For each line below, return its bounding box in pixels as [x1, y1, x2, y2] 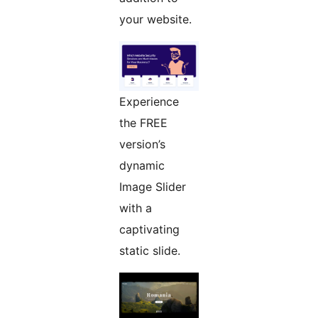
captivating [119, 221, 180, 236]
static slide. [119, 243, 180, 258]
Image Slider [119, 179, 186, 194]
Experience [119, 94, 179, 109]
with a [119, 200, 152, 215]
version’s [119, 136, 165, 151]
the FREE [119, 115, 168, 130]
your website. [119, 11, 192, 26]
